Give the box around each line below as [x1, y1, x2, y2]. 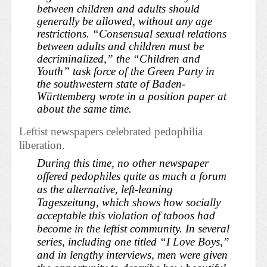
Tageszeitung [37, 195, 97, 209]
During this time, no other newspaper [37, 156, 209, 169]
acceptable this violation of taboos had [37, 209, 216, 222]
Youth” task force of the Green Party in [37, 64, 215, 77]
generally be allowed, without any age [37, 14, 213, 27]
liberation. [19, 138, 66, 151]
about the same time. [37, 102, 132, 115]
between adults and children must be [37, 39, 204, 52]
